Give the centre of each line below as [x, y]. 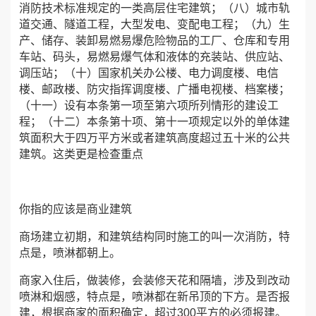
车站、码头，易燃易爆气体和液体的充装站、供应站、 [154, 57]
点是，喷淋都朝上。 [70, 253]
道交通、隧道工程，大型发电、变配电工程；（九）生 [154, 24]
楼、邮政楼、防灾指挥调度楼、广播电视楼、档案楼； [154, 89]
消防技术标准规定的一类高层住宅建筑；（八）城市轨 [154, 8]
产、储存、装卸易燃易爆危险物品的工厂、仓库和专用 [154, 41]
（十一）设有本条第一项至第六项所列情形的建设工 [149, 105]
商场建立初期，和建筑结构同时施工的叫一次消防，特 [154, 237]
